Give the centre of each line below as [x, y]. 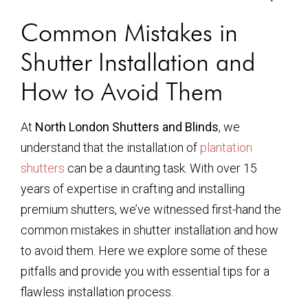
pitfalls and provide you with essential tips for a [145, 271]
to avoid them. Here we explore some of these [144, 251]
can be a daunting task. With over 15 [161, 168]
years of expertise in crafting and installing [133, 189]
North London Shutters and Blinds [127, 127]
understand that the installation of [110, 147]
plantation [226, 147]
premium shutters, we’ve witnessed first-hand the [151, 209]
